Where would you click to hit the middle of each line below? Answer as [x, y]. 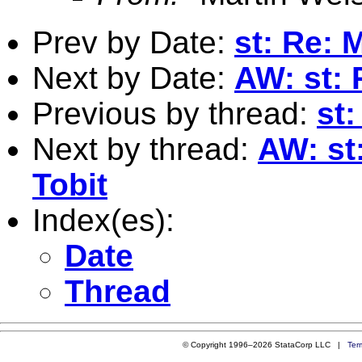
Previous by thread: [175, 113]
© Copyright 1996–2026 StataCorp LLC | [265, 344]
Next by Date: [133, 78]
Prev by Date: [133, 42]
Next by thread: [145, 149]
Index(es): [103, 220]
